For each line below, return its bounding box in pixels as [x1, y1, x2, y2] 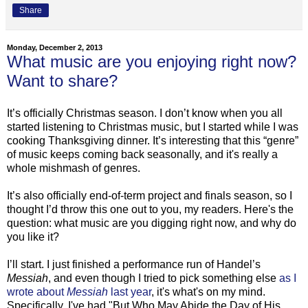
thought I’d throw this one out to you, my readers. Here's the [7, 203, 294, 216]
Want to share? [7, 71, 118, 90]
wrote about [7, 286, 67, 298]
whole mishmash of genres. [7, 162, 140, 175]
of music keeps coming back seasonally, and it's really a [7, 148, 278, 161]
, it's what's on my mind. [151, 286, 265, 298]
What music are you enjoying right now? [7, 52, 296, 71]
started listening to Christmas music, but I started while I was [7, 121, 298, 133]
